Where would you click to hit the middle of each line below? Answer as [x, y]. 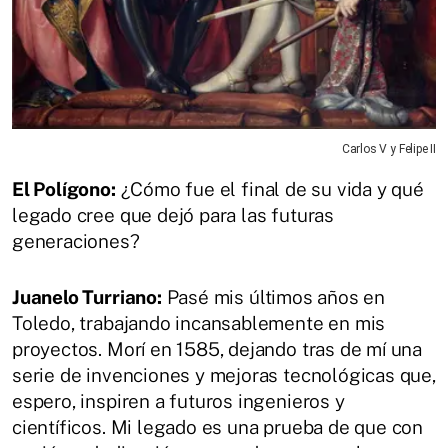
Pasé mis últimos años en [273, 297]
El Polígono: [64, 189]
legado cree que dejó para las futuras [173, 215]
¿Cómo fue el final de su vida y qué [269, 189]
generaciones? [76, 241]
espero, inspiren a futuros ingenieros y [178, 401]
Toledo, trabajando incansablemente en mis [199, 323]
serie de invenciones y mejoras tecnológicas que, [224, 375]
